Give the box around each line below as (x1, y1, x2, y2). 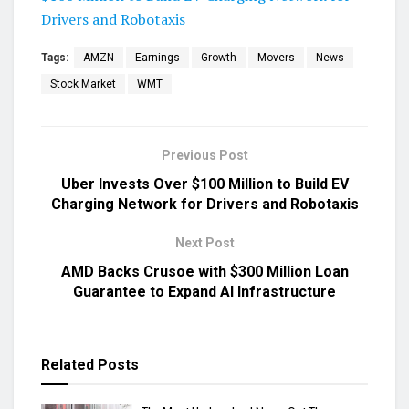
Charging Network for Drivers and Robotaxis (50, 194, 359, 213)
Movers (257, 50, 295, 64)
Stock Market (50, 77, 116, 90)
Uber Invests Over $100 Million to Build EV (60, 174, 349, 193)
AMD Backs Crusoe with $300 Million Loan (60, 262, 349, 280)
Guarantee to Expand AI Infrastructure (73, 282, 336, 300)
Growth (201, 50, 236, 64)
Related (41, 355, 94, 373)
